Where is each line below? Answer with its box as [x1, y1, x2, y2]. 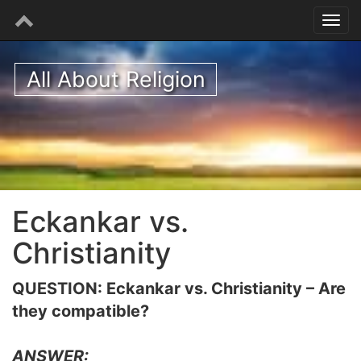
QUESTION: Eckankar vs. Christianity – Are [12, 279, 346, 298]
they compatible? [12, 301, 149, 321]
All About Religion [26, 66, 205, 93]
